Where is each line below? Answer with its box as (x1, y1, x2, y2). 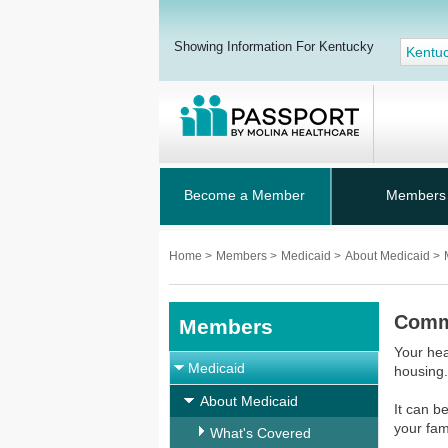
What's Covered (210, 425, 311, 441)
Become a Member (184, 187, 305, 203)
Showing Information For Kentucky (174, 39, 374, 54)
